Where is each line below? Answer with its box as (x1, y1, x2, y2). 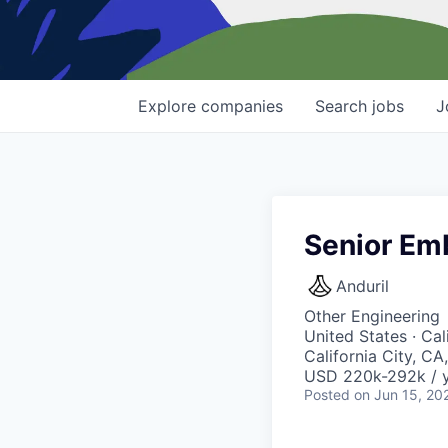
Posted (304, 386, 350, 404)
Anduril (336, 276, 389, 297)
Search (315, 96, 372, 117)
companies (201, 96, 283, 117)
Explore (138, 96, 201, 117)
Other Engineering (304, 306, 440, 327)
